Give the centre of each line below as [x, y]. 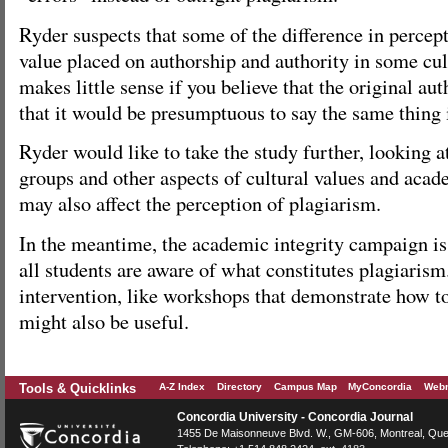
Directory [239, 386]
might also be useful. [104, 320]
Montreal [401, 432]
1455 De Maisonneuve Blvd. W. [252, 432]
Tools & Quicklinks [77, 388]
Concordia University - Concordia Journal [295, 416]
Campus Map [305, 386]
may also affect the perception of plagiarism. [200, 203]
